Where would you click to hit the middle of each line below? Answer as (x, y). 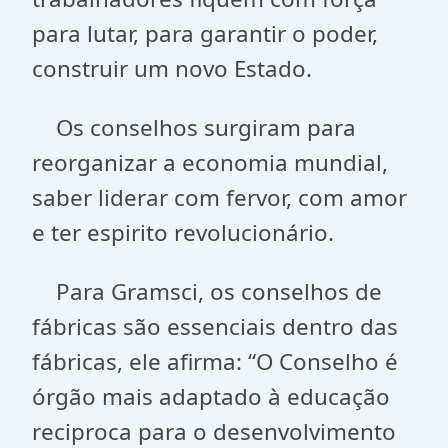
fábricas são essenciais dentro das (215, 326)
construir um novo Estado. (172, 68)
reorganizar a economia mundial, (210, 162)
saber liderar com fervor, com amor (219, 197)
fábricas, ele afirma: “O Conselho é (215, 361)
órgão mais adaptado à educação (211, 396)
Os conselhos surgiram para (194, 127)
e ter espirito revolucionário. (183, 232)
